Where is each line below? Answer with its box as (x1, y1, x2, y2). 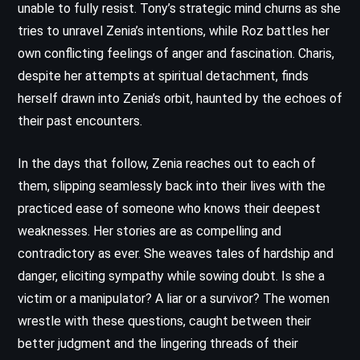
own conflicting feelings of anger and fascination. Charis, (18, 45, 334, 61)
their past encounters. (18, 112, 142, 129)
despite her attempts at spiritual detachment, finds (18, 67, 309, 84)
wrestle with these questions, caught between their (18, 313, 311, 329)
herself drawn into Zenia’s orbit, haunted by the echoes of (18, 90, 342, 106)
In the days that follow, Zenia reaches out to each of (18, 155, 316, 171)
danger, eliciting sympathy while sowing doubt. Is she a (18, 268, 325, 284)
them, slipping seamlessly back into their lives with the (18, 178, 325, 194)
